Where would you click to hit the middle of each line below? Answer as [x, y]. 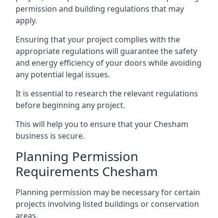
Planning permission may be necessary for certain [108, 192]
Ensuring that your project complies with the [98, 39]
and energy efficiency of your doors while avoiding [109, 63]
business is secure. [50, 136]
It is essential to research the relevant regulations [107, 93]
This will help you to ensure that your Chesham [102, 124]
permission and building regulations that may [100, 9]
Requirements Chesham [87, 171]
